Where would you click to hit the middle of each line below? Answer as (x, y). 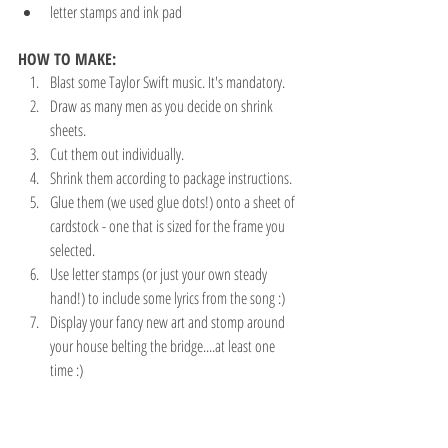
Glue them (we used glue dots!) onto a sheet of (174, 202)
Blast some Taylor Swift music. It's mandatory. (167, 82)
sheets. (69, 130)
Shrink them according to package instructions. (172, 178)
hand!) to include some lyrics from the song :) (167, 298)
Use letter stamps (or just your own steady (160, 274)
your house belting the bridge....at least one (164, 346)
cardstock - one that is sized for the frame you (169, 226)
